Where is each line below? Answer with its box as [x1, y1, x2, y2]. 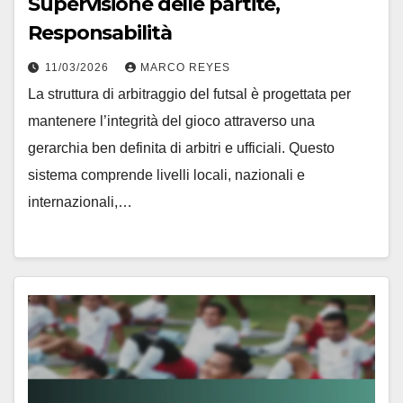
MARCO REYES [140, 61, 230, 75]
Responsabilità [28, 21, 172, 46]
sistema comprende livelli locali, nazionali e [28, 167, 305, 184]
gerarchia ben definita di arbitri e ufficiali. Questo [28, 140, 335, 157]
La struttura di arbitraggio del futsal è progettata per [28, 86, 351, 103]
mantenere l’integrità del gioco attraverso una [28, 113, 315, 130]
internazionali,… [28, 194, 132, 210]
